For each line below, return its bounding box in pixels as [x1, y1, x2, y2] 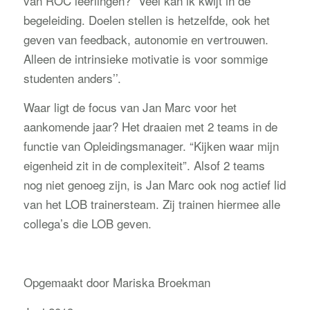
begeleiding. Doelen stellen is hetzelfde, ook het [23, 11, 270, 28]
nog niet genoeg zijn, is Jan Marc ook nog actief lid [23, 176, 286, 194]
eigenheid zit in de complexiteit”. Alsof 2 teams [23, 156, 265, 174]
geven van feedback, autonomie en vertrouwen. [23, 30, 268, 48]
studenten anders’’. [23, 69, 121, 86]
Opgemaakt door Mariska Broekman [23, 273, 210, 291]
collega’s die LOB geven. [23, 215, 152, 232]
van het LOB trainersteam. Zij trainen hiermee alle [23, 195, 280, 213]
